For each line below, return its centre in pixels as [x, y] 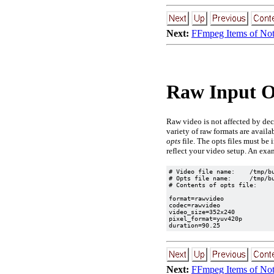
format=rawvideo [196, 198]
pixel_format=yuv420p [206, 218]
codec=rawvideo [194, 205]
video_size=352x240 [202, 212]
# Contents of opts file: [213, 185]
